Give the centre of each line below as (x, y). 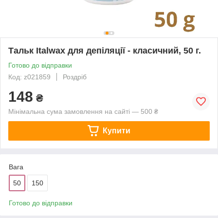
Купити (116, 130)
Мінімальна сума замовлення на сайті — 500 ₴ (83, 111)
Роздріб (75, 77)
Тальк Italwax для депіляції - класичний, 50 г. (105, 50)
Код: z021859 (29, 77)
